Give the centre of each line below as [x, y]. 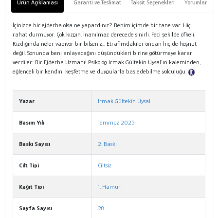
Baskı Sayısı [35, 144]
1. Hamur [109, 187]
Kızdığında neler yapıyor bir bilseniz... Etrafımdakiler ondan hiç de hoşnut [105, 44]
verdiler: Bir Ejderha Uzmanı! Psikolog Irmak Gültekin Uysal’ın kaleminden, [107, 62]
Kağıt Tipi [31, 187]
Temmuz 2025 [116, 123]
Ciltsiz [105, 165]
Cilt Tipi [29, 165]
